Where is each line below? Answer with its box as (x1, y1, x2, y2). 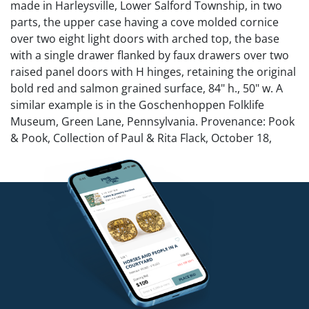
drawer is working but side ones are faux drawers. (10, 236, 269, 252)
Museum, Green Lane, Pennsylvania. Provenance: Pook (10, 113, 295, 129)
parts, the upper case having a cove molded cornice (10, 14, 279, 30)
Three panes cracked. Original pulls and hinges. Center (10, 219, 293, 235)
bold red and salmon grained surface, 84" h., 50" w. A (10, 80, 283, 96)
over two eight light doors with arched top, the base (10, 30, 279, 46)
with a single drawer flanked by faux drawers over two (10, 47, 289, 63)
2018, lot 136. (10, 146, 79, 162)
